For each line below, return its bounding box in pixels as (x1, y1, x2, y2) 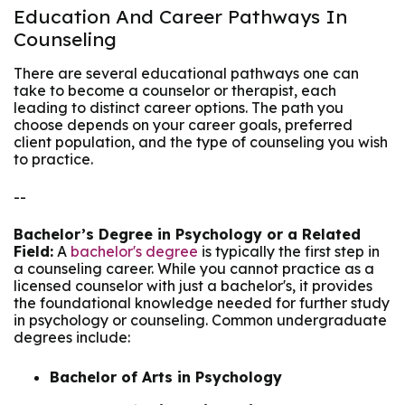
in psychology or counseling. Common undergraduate (14, 311, 387, 330)
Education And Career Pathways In (14, 5, 347, 29)
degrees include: (14, 328, 130, 347)
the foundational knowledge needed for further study (14, 294, 390, 313)
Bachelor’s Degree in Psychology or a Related (14, 225, 361, 244)
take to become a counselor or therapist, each (14, 81, 336, 100)
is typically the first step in (198, 242, 380, 261)
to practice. (14, 150, 93, 169)
